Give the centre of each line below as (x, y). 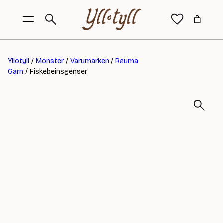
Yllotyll (19, 61)
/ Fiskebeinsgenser (55, 71)
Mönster (50, 61)
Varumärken (90, 61)
